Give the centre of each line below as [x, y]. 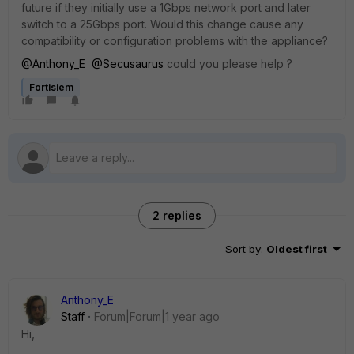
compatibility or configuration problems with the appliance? [175, 41]
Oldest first [297, 249]
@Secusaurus [128, 64]
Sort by [243, 249]
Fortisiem [51, 87]
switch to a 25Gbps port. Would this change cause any [162, 24]
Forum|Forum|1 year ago [157, 316]
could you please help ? [228, 64]
